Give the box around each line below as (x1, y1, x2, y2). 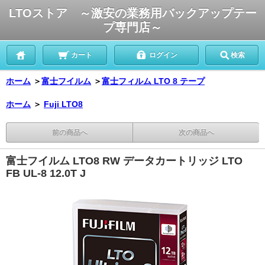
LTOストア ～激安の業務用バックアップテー (8, 7, 257, 20)
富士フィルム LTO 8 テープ (102, 76, 205, 86)
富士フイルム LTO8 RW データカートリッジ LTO (6, 155, 243, 167)
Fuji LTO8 (44, 99, 83, 109)
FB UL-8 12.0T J (6, 167, 86, 179)
